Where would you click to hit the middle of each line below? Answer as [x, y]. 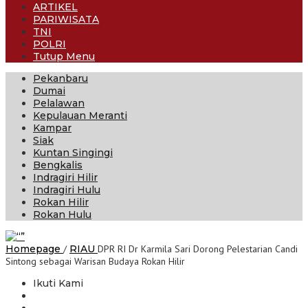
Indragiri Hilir [65, 177]
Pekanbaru [60, 78]
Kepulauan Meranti [80, 115]
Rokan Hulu [62, 214]
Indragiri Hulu [67, 190]
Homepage [33, 249]
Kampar [52, 128]
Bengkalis [58, 165]
